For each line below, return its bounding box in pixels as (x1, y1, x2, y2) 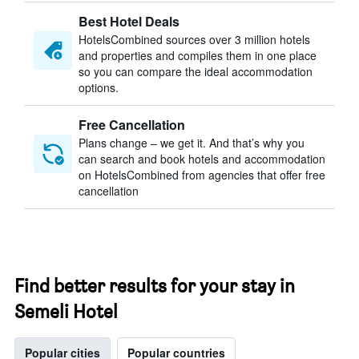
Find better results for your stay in (14, 274, 295, 297)
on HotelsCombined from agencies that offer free (79, 167, 325, 183)
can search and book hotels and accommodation (79, 151, 325, 167)
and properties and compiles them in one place (79, 47, 317, 63)
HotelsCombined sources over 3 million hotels (79, 31, 310, 47)
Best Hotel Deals (79, 12, 179, 30)
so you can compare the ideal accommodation (79, 63, 313, 79)
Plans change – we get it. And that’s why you (79, 135, 305, 151)
